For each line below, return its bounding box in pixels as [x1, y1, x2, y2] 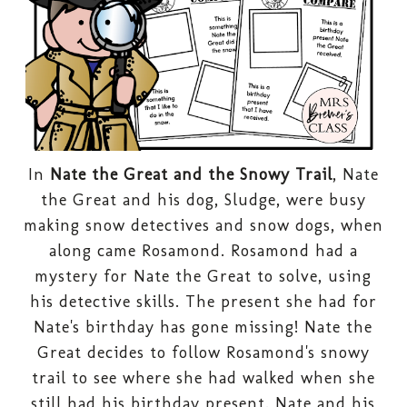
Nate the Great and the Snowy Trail [49, 164, 333, 184]
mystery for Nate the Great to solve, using [35, 265, 372, 286]
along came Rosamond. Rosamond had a [48, 240, 358, 261]
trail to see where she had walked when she [31, 367, 375, 388]
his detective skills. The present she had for [29, 291, 377, 312]
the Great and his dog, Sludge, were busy [40, 189, 366, 210]
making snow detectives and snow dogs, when [23, 214, 383, 235]
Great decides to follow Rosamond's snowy [36, 342, 370, 362]
